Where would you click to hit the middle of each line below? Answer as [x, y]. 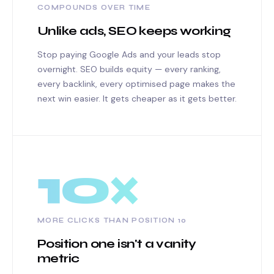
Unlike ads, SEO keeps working [134, 31]
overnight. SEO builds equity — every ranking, [129, 69]
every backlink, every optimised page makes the [136, 84]
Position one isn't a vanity [117, 244]
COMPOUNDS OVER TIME [94, 8]
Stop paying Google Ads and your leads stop [129, 54]
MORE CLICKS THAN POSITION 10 [112, 220]
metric [58, 258]
